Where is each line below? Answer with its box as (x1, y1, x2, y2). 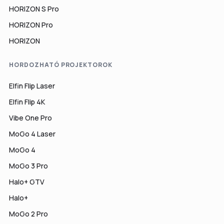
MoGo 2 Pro (9, 209, 48, 218)
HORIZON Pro (9, 20, 53, 29)
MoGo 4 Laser (9, 129, 55, 138)
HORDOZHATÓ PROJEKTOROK (9, 60, 113, 69)
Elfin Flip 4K (9, 97, 45, 106)
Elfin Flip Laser (9, 81, 55, 90)
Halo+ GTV (9, 177, 44, 186)
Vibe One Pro (9, 113, 52, 122)
